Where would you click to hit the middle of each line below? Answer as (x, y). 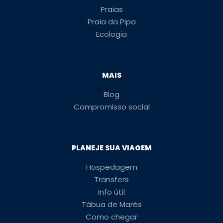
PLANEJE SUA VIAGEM (111, 148)
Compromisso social (111, 107)
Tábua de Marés (111, 204)
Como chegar (111, 217)
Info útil (111, 192)
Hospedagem (111, 167)
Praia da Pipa (111, 22)
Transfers (111, 179)
